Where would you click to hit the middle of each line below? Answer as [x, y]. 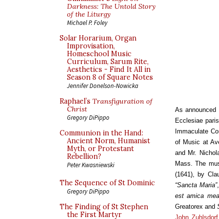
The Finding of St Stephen [104, 207]
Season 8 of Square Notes [110, 77]
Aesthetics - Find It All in [109, 69]
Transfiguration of [122, 101]
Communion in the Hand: [101, 133]
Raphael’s [76, 101]
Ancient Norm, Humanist [109, 141]
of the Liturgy [89, 14]
